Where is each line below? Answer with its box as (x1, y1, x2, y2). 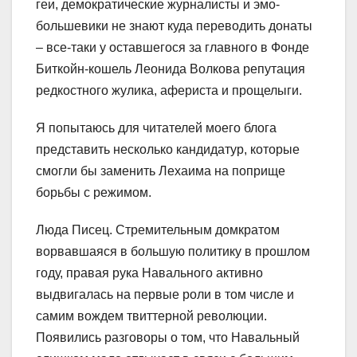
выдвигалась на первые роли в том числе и (36, 287, 294, 301)
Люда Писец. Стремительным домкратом (36, 222, 280, 237)
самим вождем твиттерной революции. (36, 308, 267, 323)
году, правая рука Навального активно (36, 265, 263, 280)
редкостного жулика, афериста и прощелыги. (36, 83, 302, 97)
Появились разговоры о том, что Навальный (36, 330, 300, 344)
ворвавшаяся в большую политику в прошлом (36, 244, 310, 258)
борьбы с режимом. (36, 185, 151, 199)
